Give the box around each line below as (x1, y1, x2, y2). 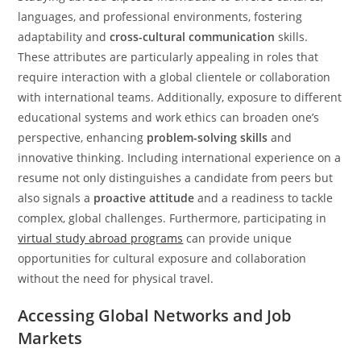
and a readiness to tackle (194, 190, 334, 205)
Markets (18, 327, 83, 349)
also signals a (18, 190, 94, 205)
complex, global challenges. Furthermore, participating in (18, 210, 327, 226)
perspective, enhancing (18, 130, 147, 145)
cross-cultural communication (110, 29, 276, 44)
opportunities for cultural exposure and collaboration (18, 251, 307, 266)
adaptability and (18, 29, 110, 44)
